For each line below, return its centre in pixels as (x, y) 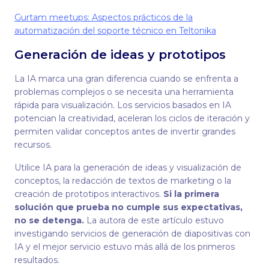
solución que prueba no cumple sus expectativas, (128, 207)
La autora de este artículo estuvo (154, 220)
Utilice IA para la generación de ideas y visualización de (128, 168)
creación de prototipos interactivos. (89, 194)
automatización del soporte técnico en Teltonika (115, 31)
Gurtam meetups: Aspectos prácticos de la (104, 17)
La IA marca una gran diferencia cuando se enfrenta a (126, 79)
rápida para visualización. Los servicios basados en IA (123, 105)
